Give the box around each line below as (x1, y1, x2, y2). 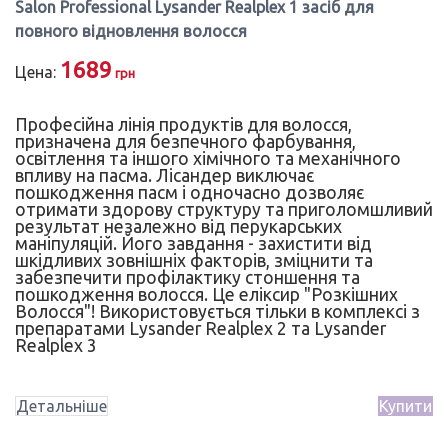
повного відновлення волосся (15, 21, 247, 40)
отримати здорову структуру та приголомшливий (15, 199, 433, 219)
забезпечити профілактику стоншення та (15, 267, 360, 287)
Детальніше (16, 396, 107, 415)
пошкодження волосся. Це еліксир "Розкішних (15, 284, 398, 304)
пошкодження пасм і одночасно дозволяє (15, 182, 364, 202)
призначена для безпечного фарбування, (15, 131, 356, 151)
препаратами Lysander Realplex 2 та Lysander (15, 318, 386, 338)
